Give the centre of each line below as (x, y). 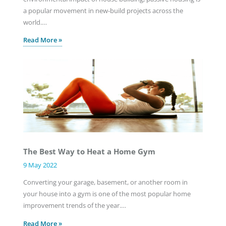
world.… (35, 22)
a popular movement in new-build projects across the (103, 10)
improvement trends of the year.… (74, 206)
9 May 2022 (40, 165)
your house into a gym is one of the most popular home (107, 194)
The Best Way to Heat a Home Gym (89, 152)
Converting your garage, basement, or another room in (105, 182)
